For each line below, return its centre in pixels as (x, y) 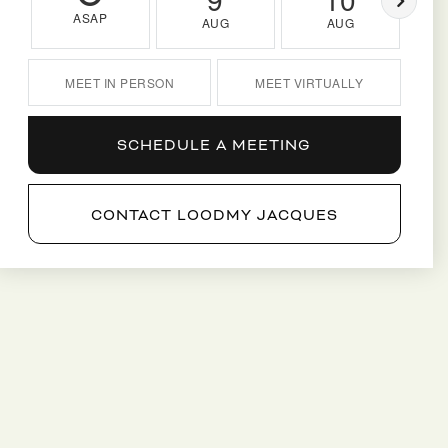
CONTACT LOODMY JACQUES (214, 214)
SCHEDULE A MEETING (214, 145)
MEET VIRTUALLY (309, 82)
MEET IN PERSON (120, 82)
